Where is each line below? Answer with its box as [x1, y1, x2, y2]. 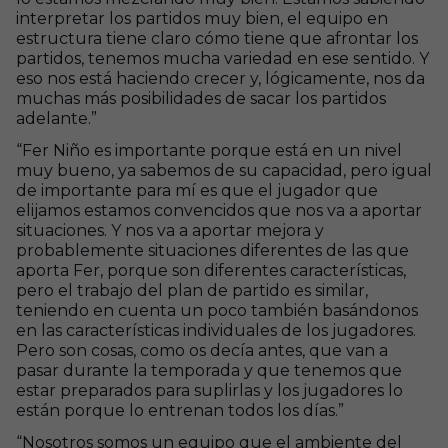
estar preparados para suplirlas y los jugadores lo [16, 381, 403, 400]
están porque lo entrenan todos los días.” [16, 401, 344, 420]
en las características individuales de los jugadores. [16, 321, 416, 340]
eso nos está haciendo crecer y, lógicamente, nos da [16, 69, 425, 88]
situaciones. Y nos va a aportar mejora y [16, 221, 324, 240]
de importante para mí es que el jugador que [16, 181, 378, 200]
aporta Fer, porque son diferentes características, [16, 261, 406, 280]
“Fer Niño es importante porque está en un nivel [16, 141, 402, 160]
